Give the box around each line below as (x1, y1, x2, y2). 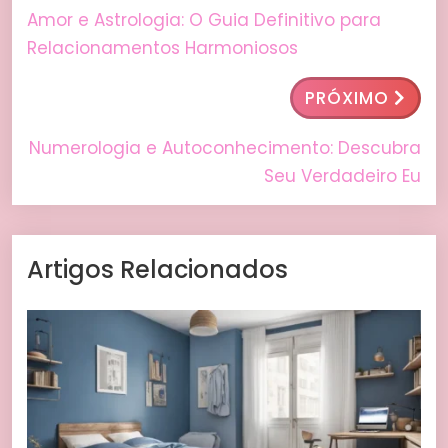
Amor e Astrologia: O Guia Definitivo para (27, 8, 381, 33)
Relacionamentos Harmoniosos (27, 36, 298, 61)
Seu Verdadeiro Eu (264, 164, 421, 189)
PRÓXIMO (305, 86, 389, 111)
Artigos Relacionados (27, 253, 288, 287)
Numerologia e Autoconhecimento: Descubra (29, 136, 421, 161)
